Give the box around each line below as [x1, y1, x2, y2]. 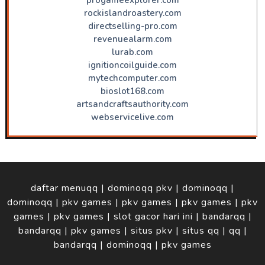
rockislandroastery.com [83, 7, 182, 19]
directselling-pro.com [88, 20, 177, 32]
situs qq [182, 224, 219, 238]
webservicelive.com [91, 111, 174, 123]
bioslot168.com [101, 85, 164, 97]
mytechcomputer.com [88, 72, 177, 84]
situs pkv [130, 224, 173, 238]
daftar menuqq [31, 182, 98, 195]
